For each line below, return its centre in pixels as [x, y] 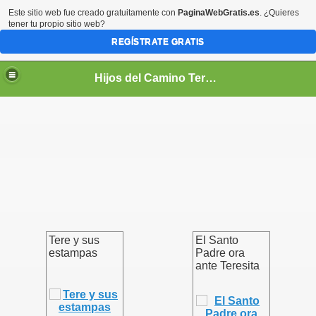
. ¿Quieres [279, 13]
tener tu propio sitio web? [57, 24]
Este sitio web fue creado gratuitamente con [93, 13]
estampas [73, 253]
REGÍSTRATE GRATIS [158, 42]
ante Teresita [227, 266]
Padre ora [220, 253]
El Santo [217, 240]
